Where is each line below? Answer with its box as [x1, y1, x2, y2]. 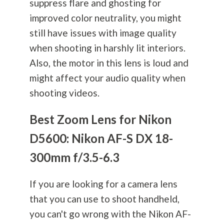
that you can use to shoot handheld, [29, 193, 179, 205]
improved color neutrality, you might [29, 12, 181, 24]
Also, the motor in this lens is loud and [29, 57, 188, 69]
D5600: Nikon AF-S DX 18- [29, 131, 173, 146]
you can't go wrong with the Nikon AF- [29, 208, 191, 220]
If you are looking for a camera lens [29, 178, 177, 190]
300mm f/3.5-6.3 [29, 150, 119, 165]
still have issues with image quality [29, 27, 176, 39]
